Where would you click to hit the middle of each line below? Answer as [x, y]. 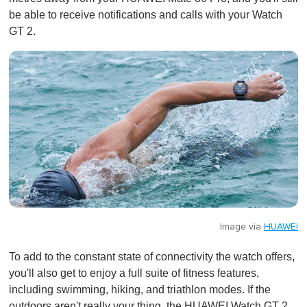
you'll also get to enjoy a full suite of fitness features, [134, 273]
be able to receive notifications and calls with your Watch [146, 14]
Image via [242, 226]
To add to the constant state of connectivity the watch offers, [152, 256]
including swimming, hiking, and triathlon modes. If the [140, 289]
